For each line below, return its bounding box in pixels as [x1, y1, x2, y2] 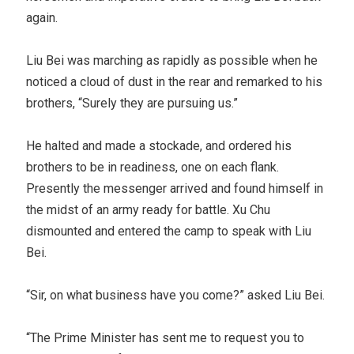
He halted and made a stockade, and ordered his [26, 137, 292, 153]
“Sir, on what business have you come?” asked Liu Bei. [26, 287, 326, 303]
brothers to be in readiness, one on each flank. [26, 159, 280, 175]
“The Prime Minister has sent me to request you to [26, 330, 305, 345]
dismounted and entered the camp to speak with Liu [26, 223, 312, 239]
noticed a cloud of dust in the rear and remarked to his [26, 73, 323, 89]
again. [26, 9, 58, 25]
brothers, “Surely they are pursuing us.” [26, 95, 239, 111]
